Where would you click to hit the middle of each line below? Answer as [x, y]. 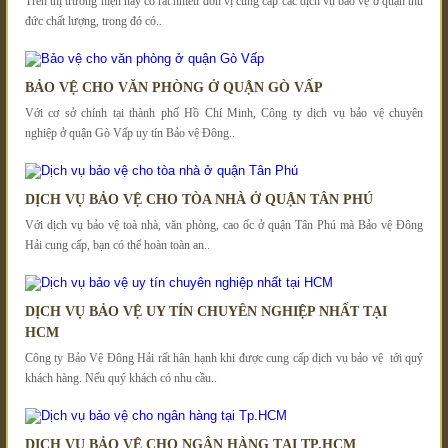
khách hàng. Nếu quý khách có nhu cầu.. [121, 377]
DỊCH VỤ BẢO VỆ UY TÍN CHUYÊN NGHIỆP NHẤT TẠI [206, 311]
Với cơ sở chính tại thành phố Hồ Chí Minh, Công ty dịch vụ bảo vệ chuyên [224, 112]
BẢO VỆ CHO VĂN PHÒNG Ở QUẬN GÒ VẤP [174, 87]
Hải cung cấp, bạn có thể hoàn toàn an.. [117, 244]
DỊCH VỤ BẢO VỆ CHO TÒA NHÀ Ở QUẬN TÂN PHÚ [199, 199]
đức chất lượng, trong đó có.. [93, 20]
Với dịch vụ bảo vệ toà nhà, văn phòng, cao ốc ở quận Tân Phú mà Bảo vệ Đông [224, 224]
